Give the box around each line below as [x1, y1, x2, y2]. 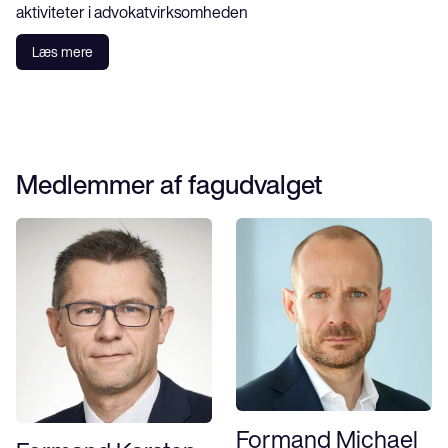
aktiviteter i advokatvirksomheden [16, 4, 248, 20]
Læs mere [32, 45, 93, 59]
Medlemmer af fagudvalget [16, 171, 322, 197]
